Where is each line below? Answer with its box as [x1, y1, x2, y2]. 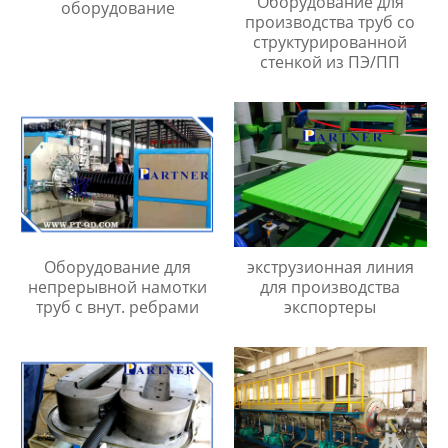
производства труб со [245, 11, 416, 34]
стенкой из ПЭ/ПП [260, 51, 401, 74]
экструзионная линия [246, 256, 414, 278]
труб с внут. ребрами [36, 296, 200, 318]
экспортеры [284, 296, 377, 318]
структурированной [253, 31, 408, 54]
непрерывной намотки [28, 276, 208, 298]
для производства [260, 276, 401, 298]
